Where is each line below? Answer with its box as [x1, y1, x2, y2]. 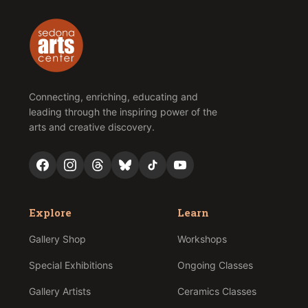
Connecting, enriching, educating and [28, 91, 198, 103]
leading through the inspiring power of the [28, 106, 217, 118]
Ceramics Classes [177, 285, 256, 298]
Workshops [177, 233, 227, 245]
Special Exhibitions [28, 259, 113, 272]
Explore [28, 206, 71, 220]
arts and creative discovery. [28, 121, 155, 133]
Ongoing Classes [177, 259, 253, 272]
